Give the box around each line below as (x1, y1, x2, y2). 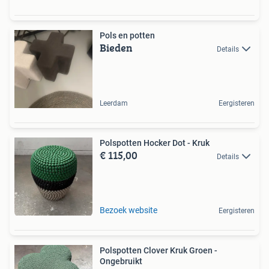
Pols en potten (100, 31, 155, 40)
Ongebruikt (100, 256, 142, 266)
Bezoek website (100, 205, 157, 215)
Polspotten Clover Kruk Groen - (100, 246, 217, 255)
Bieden (100, 40, 133, 56)
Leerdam (100, 99, 128, 107)
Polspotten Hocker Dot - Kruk (100, 138, 210, 148)
